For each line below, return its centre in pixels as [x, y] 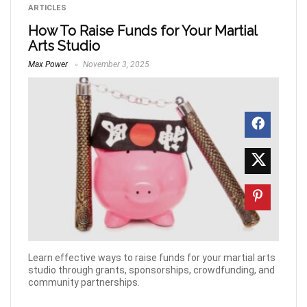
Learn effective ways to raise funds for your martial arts [152, 258]
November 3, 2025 [115, 64]
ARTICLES [47, 8]
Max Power [48, 64]
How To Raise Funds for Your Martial [143, 31]
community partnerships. [84, 283]
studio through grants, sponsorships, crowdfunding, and [151, 270]
